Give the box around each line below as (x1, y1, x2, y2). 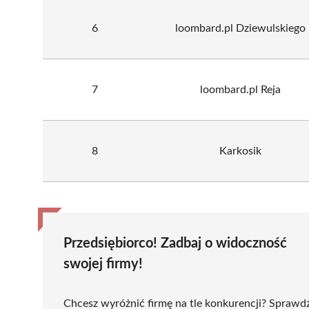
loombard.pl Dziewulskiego (175, 22, 306, 34)
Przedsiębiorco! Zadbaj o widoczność (63, 236, 287, 250)
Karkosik (219, 145, 261, 157)
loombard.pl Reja (200, 83, 281, 95)
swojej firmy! (63, 257, 143, 271)
